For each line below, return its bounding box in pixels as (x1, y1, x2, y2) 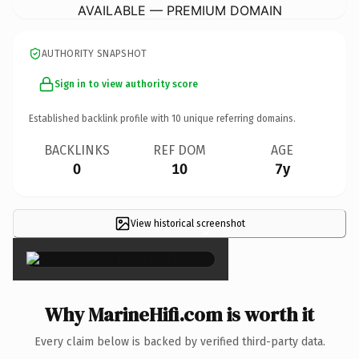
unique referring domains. (181, 112, 296, 124)
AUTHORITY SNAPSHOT (42, 47, 147, 59)
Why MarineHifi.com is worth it (45, 301, 314, 328)
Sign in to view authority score (54, 78, 198, 90)
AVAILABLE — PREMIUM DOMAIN (77, 2, 282, 18)
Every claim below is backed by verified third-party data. (34, 334, 325, 349)
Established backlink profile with (29, 112, 171, 124)
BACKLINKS (44, 142, 110, 158)
